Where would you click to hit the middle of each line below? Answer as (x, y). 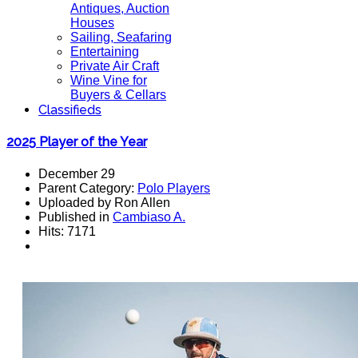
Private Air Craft (115, 66)
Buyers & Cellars (118, 95)
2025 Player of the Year (77, 142)
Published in (76, 217)
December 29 (77, 173)
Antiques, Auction (120, 8)
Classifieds (70, 110)
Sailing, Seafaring (121, 37)
